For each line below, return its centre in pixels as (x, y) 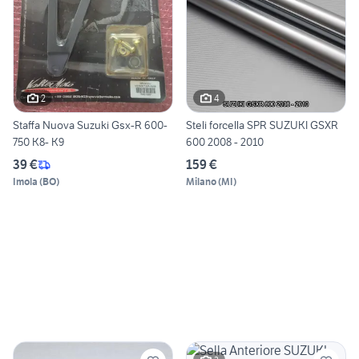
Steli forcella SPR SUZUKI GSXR (262, 125)
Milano (201, 182)
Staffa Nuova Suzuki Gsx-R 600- (90, 125)
